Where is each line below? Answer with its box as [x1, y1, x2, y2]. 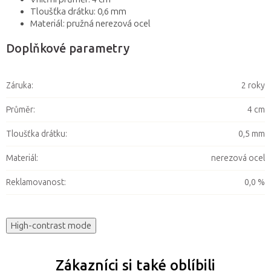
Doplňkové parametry [6, 41, 129, 56]
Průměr [6, 105, 33, 116]
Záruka [6, 80, 31, 91]
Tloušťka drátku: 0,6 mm [30, 6, 126, 18]
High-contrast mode [11, 220, 91, 232]
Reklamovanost [6, 177, 64, 188]
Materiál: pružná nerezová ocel [30, 18, 151, 30]
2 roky [241, 80, 265, 91]
